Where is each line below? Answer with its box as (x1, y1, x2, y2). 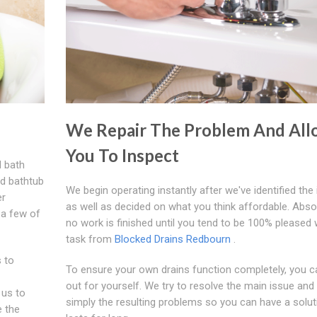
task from (65, 232, 115, 246)
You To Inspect (65, 144, 179, 166)
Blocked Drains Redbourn (114, 232, 231, 246)
